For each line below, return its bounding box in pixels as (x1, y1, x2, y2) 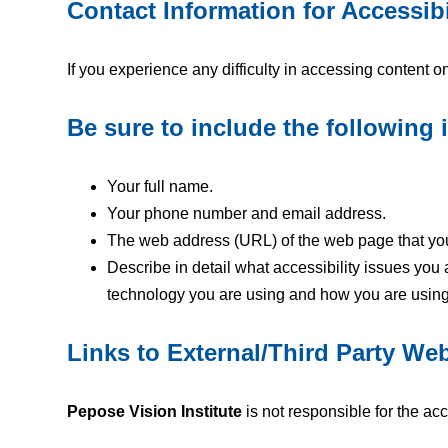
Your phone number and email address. (107, 205, 387, 222)
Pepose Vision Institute (67, 403, 243, 420)
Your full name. (107, 178, 214, 195)
